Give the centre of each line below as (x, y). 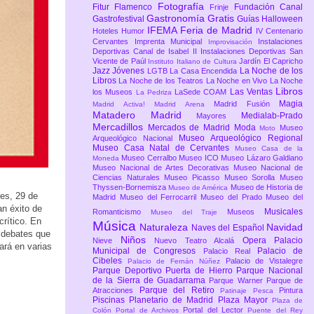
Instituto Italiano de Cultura (194, 62)
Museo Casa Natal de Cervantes (164, 148)
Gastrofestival (120, 19)
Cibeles (110, 261)
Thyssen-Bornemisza (131, 187)
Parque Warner (238, 281)
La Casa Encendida (205, 71)
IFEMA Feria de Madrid (202, 30)
